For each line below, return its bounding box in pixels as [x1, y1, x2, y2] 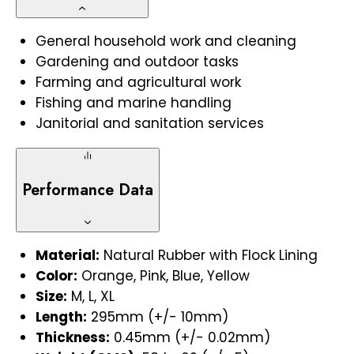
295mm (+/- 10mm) [91, 307, 228, 327]
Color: [36, 266, 77, 286]
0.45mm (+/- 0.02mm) [114, 328, 270, 348]
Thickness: [36, 328, 110, 348]
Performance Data [22, 178, 153, 201]
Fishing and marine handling [36, 92, 232, 112]
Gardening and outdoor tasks [36, 51, 239, 71]
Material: [36, 246, 100, 265]
